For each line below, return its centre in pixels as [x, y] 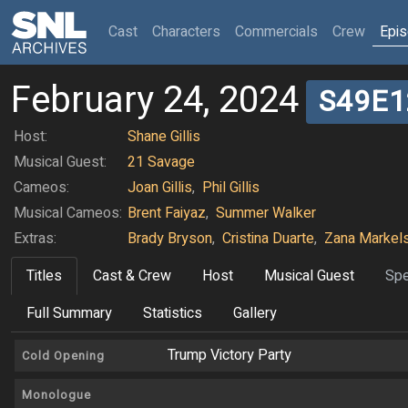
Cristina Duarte [268, 239]
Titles [44, 276]
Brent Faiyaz [167, 214]
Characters [186, 32]
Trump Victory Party [229, 356]
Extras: [35, 239]
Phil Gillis [231, 188]
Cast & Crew [132, 276]
